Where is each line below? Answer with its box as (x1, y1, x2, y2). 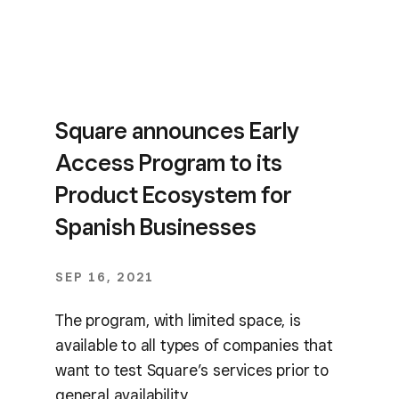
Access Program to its (55, 149, 282, 176)
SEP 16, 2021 (55, 270, 154, 284)
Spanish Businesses (55, 213, 256, 240)
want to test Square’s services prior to (55, 360, 329, 379)
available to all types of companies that (55, 335, 333, 354)
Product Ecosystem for (55, 181, 292, 208)
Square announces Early (55, 117, 299, 144)
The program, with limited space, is (55, 310, 301, 330)
